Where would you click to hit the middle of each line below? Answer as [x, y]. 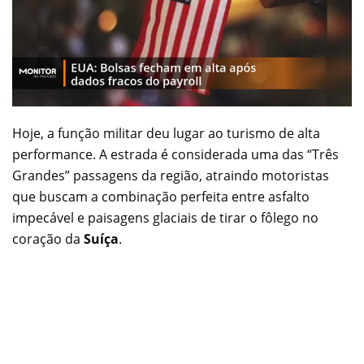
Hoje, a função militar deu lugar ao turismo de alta [166, 133]
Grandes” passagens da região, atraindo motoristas [171, 175]
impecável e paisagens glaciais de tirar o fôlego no [165, 217]
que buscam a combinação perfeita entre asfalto [161, 196]
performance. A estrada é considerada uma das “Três [175, 154]
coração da [48, 238]
